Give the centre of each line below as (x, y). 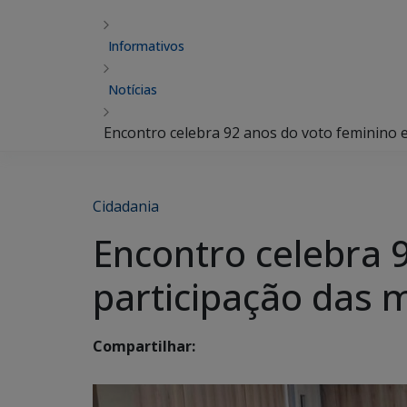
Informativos (146, 46)
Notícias (133, 89)
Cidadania (126, 206)
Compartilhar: (144, 347)
